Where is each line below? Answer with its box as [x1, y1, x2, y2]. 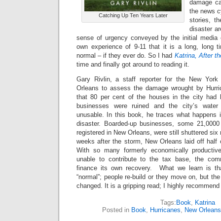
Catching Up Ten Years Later [98, 12, 168, 18]
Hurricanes [150, 206, 181, 214]
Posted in [102, 206, 131, 214]
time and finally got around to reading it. [76, 61, 189, 68]
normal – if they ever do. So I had [76, 52, 175, 59]
